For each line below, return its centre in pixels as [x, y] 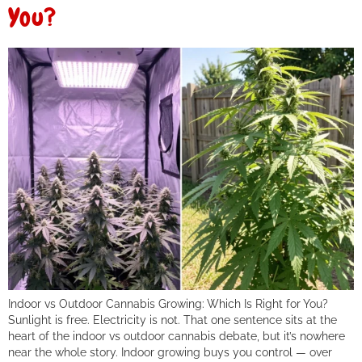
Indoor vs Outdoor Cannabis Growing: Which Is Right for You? [168, 304]
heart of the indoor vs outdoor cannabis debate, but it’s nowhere [177, 336]
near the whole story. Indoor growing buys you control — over [170, 352]
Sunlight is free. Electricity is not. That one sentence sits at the [173, 320]
